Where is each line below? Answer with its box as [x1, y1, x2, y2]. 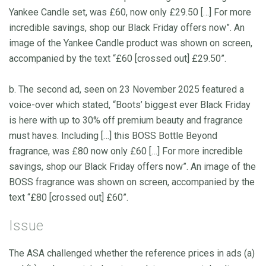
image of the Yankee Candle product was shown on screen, [9, 37, 252, 49]
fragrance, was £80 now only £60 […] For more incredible [9, 145, 243, 157]
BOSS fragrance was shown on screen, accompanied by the [9, 176, 255, 188]
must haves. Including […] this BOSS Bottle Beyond [9, 129, 217, 141]
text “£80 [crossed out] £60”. [9, 191, 128, 203]
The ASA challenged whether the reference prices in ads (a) [9, 247, 255, 259]
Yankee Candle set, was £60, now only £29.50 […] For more [9, 6, 251, 18]
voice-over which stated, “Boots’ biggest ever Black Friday [9, 99, 251, 110]
